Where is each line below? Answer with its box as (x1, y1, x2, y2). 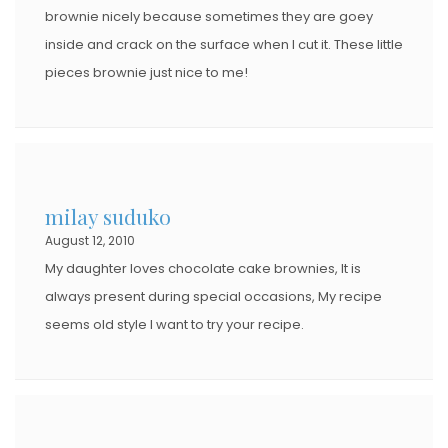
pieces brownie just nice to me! (45, 62, 248, 82)
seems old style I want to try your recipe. (45, 314, 304, 334)
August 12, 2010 (45, 231, 135, 249)
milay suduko (45, 201, 171, 230)
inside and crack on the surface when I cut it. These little (45, 34, 403, 54)
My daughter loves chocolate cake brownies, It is (45, 258, 361, 278)
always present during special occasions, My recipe (45, 286, 382, 306)
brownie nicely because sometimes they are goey (45, 6, 373, 26)
